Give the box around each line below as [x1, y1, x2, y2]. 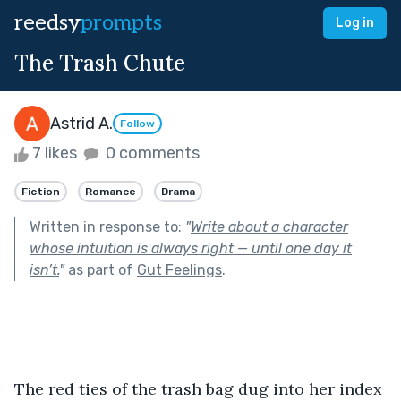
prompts [81, 10, 162, 36]
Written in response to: [30, 218, 185, 235]
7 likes [29, 143, 81, 163]
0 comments [102, 143, 200, 163]
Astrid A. [50, 113, 113, 133]
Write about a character [191, 218, 348, 235]
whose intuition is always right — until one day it [30, 239, 352, 257]
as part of [64, 260, 137, 278]
